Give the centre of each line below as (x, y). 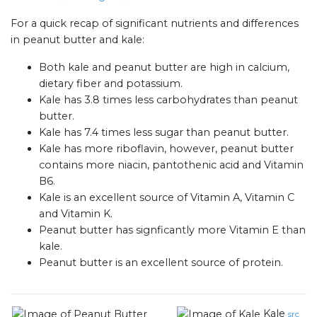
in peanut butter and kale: (77, 40)
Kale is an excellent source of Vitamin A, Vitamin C (167, 198)
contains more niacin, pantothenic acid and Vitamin (171, 165)
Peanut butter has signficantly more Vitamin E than (172, 230)
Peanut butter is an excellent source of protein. (161, 263)
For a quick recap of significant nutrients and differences (155, 24)
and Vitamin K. (76, 214)
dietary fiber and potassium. (111, 84)
